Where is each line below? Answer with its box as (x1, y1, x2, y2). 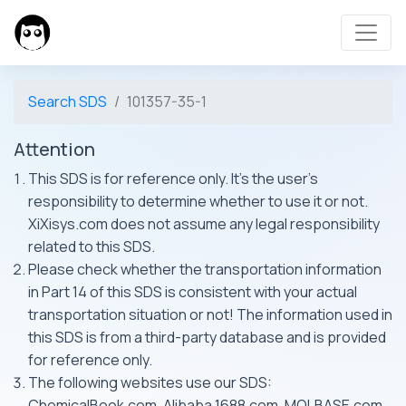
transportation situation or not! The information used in (28, 304, 392, 324)
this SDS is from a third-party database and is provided (28, 327, 386, 347)
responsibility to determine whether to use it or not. (28, 191, 368, 211)
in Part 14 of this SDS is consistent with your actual (28, 282, 357, 302)
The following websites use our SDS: (28, 372, 272, 392)
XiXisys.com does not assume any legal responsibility (28, 214, 380, 234)
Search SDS (28, 92, 107, 111)
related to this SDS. (28, 237, 155, 256)
